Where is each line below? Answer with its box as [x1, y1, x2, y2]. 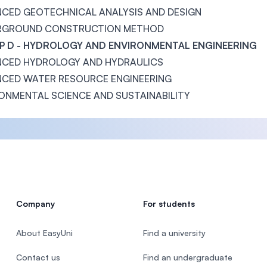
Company [15, 198, 55, 209]
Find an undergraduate [142, 252, 232, 262]
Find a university [142, 228, 206, 238]
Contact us [15, 252, 60, 262]
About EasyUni [15, 228, 73, 238]
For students [142, 198, 195, 209]
